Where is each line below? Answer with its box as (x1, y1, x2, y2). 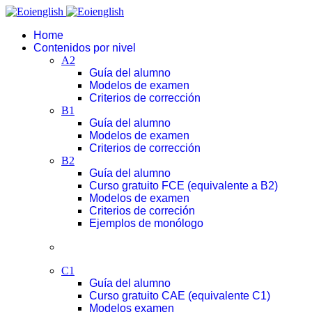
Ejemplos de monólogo (89, 217, 203, 229)
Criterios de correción (89, 205, 195, 217)
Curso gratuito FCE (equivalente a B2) (89, 180, 278, 192)
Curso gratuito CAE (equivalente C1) (89, 290, 270, 302)
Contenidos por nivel (33, 42, 136, 54)
